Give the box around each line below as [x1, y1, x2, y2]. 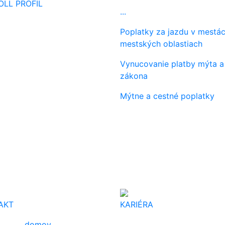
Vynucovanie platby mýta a [120, 58, 224, 69]
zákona [120, 70, 148, 81]
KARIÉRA [120, 199, 153, 209]
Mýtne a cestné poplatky [120, 90, 214, 101]
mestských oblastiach [120, 38, 202, 49]
